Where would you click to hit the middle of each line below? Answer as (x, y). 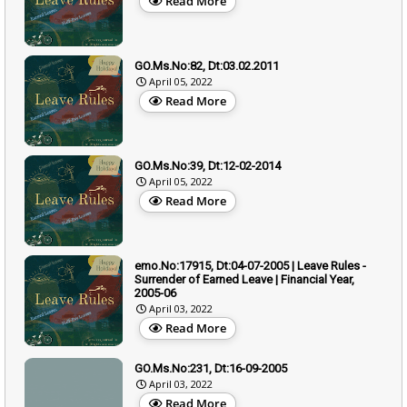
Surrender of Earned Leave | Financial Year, (244, 279)
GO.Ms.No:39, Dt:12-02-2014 (208, 165)
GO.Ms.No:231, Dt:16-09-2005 (211, 368)
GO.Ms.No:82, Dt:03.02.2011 (207, 65)
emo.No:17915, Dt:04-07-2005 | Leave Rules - (250, 265)
